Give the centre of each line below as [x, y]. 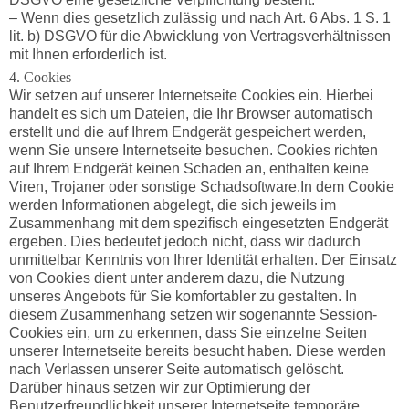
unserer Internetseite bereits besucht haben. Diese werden [197, 351]
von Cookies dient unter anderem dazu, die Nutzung [177, 278]
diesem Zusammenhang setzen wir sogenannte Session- [193, 315]
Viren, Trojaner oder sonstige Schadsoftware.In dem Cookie [201, 187]
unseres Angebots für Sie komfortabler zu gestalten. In [183, 297]
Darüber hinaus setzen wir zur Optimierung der [159, 388]
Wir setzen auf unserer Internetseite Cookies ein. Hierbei [191, 96]
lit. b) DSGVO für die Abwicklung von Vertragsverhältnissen [199, 37]
